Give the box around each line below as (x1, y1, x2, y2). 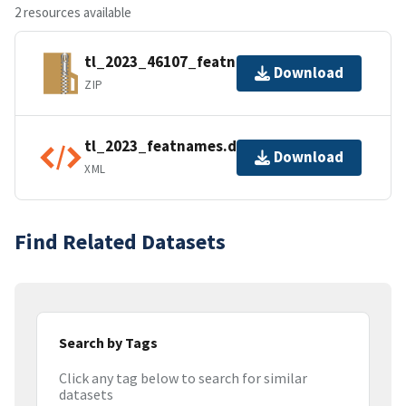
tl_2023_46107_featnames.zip (84, 52, 299, 72)
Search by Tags (59, 333, 158, 352)
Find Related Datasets (14, 227, 226, 256)
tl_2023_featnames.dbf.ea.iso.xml (84, 136, 328, 157)
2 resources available (14, 3, 131, 21)
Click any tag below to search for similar (59, 369, 307, 388)
